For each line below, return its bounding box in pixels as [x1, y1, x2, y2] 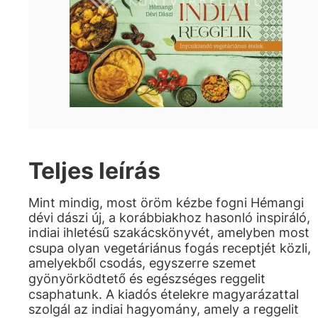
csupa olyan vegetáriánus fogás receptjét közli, [28, 241, 311, 256]
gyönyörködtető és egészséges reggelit [28, 271, 265, 286]
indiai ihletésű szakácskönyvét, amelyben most [28, 225, 309, 240]
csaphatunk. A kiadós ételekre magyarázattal [28, 287, 299, 302]
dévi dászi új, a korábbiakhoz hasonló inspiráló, [28, 210, 310, 225]
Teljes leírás [28, 157, 160, 185]
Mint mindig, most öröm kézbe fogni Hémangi [28, 195, 304, 210]
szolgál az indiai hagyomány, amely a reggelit [28, 302, 299, 317]
